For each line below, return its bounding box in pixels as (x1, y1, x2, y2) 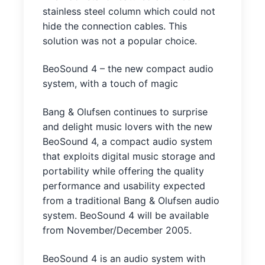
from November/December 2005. (43, 224, 192, 237)
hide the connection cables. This (43, 20, 187, 32)
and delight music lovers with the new (43, 121, 212, 133)
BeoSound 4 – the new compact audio (43, 63, 214, 75)
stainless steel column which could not (43, 5, 215, 17)
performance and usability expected (43, 180, 205, 192)
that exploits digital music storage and (43, 150, 215, 163)
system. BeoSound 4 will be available (43, 209, 209, 222)
